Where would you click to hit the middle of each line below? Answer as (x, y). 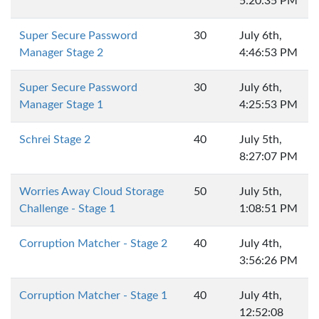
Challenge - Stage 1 (67, 209)
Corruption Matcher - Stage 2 (93, 244)
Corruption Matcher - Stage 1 (93, 296)
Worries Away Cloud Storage (91, 192)
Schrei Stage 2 (55, 140)
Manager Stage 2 (61, 53)
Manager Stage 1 (61, 105)
